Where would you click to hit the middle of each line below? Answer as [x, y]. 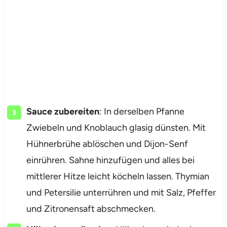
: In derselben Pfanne [142, 111]
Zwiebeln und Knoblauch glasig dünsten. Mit [116, 127]
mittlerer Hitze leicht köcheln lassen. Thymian [118, 176]
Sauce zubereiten [63, 111]
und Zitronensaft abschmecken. [91, 209]
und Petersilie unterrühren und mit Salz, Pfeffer [121, 192]
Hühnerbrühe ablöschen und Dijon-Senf [107, 144]
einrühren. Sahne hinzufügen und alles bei [110, 160]
